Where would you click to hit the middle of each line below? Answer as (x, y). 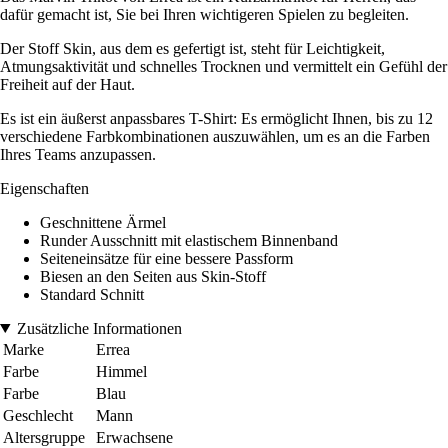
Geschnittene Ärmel (103, 222)
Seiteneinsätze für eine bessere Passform (166, 258)
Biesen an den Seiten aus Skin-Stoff (153, 276)
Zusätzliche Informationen (99, 328)
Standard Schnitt (92, 294)
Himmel (121, 371)
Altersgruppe (44, 437)
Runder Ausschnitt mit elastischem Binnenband (189, 240)
